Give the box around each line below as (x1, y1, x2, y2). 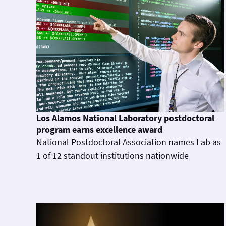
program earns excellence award (36, 123, 162, 135)
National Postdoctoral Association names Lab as (36, 136, 221, 148)
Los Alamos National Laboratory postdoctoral (36, 111, 214, 124)
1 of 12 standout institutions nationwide (36, 149, 189, 161)
